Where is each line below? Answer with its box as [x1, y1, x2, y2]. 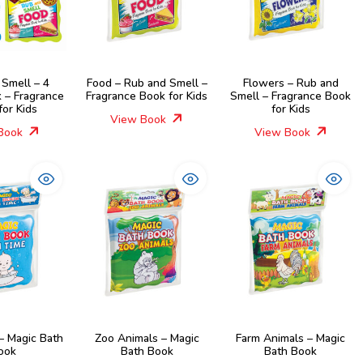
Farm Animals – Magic [236, 331, 346, 346]
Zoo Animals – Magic [94, 331, 199, 346]
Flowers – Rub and [242, 75, 339, 91]
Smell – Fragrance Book [230, 88, 352, 104]
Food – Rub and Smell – [86, 75, 207, 91]
